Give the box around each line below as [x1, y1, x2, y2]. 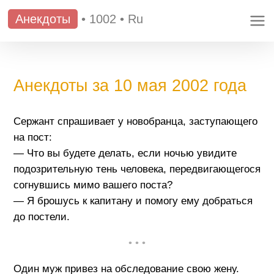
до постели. [13, 210, 70, 223]
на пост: [13, 131, 52, 143]
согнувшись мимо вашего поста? [13, 179, 172, 191]
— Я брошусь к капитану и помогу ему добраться [13, 194, 253, 207]
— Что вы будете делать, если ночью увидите [13, 147, 237, 159]
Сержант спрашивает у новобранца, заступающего [13, 115, 257, 127]
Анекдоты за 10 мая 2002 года [13, 76, 246, 95]
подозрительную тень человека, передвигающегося [13, 163, 261, 175]
